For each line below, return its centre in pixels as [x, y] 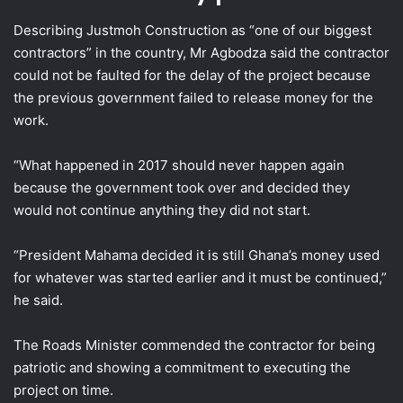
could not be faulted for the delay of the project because [192, 76]
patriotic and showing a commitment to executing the [182, 368]
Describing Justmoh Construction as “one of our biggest [193, 31]
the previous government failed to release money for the [193, 98]
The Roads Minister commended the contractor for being [194, 345]
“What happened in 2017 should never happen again [179, 166]
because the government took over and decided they [182, 188]
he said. [38, 300]
